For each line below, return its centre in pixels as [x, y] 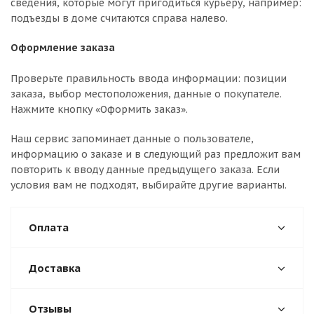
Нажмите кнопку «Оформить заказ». [99, 109]
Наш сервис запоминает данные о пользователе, [132, 139]
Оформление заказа [63, 48]
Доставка [55, 268]
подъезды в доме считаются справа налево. [119, 18]
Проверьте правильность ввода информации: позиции [149, 78]
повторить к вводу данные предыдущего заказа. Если [145, 170]
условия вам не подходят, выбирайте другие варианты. [149, 185]
